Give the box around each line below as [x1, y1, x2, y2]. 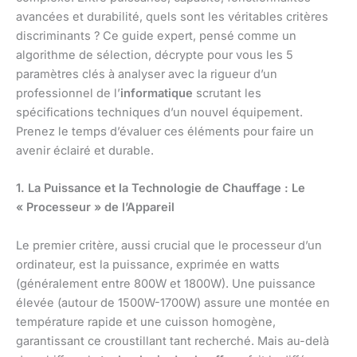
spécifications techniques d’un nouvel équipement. [16, 105, 303, 120]
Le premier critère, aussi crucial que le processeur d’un [16, 237, 322, 253]
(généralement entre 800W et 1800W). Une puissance [16, 276, 316, 291]
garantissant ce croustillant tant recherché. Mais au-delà [16, 333, 329, 348]
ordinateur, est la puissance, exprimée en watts [16, 257, 280, 272]
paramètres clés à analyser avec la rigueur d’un [16, 67, 277, 82]
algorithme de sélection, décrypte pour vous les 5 [16, 48, 293, 63]
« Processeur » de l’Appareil [16, 200, 175, 215]
